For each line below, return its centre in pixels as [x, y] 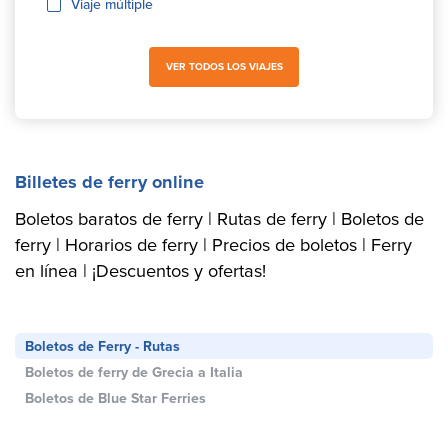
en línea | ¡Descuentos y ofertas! [140, 270]
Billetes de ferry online [109, 181]
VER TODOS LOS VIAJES [224, 66]
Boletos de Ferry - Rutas [102, 346]
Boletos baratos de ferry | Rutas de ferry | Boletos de [219, 218]
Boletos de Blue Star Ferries [115, 398]
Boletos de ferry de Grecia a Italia [134, 372]
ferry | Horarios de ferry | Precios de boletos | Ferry [213, 244]
